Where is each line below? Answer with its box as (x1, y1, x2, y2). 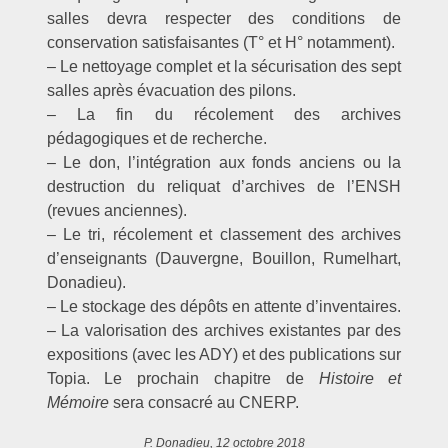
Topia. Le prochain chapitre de (46, 369, 319, 387)
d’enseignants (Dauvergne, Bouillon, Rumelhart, (46, 249, 402, 267)
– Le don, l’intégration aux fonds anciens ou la (46, 153, 402, 171)
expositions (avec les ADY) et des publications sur (46, 345, 402, 363)
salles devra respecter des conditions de (46, 9, 402, 27)
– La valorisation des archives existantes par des (46, 321, 402, 339)
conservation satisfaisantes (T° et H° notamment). (46, 33, 395, 51)
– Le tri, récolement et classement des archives (46, 225, 402, 243)
